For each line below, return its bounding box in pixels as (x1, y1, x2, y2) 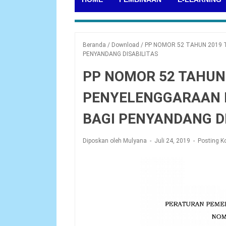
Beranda (83, 41, 106, 48)
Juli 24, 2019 (154, 137, 192, 144)
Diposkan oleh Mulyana (83, 137, 148, 144)
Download (111, 41, 139, 48)
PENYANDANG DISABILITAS (83, 50, 158, 58)
